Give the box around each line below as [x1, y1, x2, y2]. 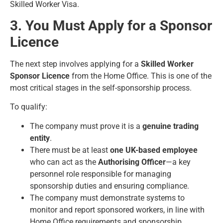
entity [30, 133, 50, 143]
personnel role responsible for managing [30, 169, 171, 179]
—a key [166, 157, 191, 167]
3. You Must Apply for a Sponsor [10, 17, 212, 34]
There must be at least [30, 145, 110, 155]
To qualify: [10, 102, 47, 112]
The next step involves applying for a [10, 59, 141, 69]
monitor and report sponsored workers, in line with [30, 205, 205, 215]
